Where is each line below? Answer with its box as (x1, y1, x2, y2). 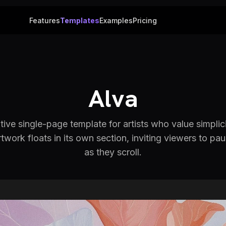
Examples (99, 16, 133, 25)
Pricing (132, 16, 157, 25)
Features (29, 16, 60, 25)
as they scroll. (84, 147, 142, 157)
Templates (60, 16, 99, 25)
